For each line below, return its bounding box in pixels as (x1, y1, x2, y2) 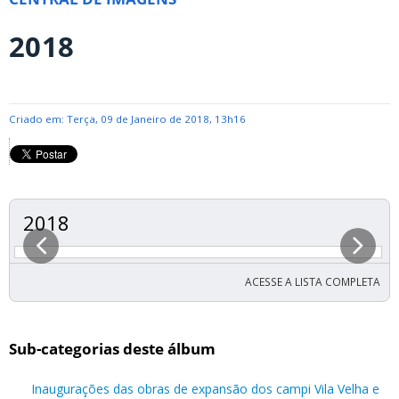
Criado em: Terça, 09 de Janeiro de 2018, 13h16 (9, 112, 246, 126)
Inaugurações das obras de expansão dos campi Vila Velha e (31, 379, 379, 397)
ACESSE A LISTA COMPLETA (245, 274, 380, 289)
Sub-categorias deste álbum (9, 338, 216, 360)
